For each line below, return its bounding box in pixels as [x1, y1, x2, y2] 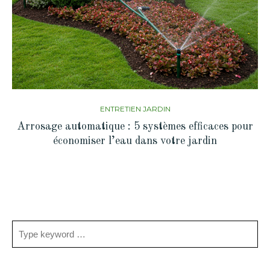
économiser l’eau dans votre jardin [53, 135, 217, 146]
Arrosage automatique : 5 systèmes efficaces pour [17, 121, 253, 132]
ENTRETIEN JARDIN [99, 104, 171, 113]
